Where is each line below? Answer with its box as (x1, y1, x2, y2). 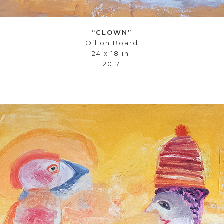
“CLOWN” (91, 28, 132, 36)
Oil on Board (85, 39, 138, 47)
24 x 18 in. (91, 49, 132, 57)
